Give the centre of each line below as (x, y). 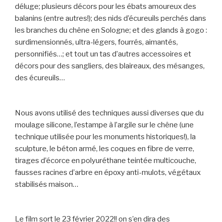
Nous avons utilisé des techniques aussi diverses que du (109, 113)
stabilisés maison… (47, 184)
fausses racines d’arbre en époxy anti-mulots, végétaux (108, 172)
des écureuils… (40, 78)
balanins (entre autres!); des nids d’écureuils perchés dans (111, 19)
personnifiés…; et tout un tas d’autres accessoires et (103, 54)
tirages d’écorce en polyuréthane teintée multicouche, (106, 160)
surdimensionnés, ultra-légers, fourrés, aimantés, (96, 42)
